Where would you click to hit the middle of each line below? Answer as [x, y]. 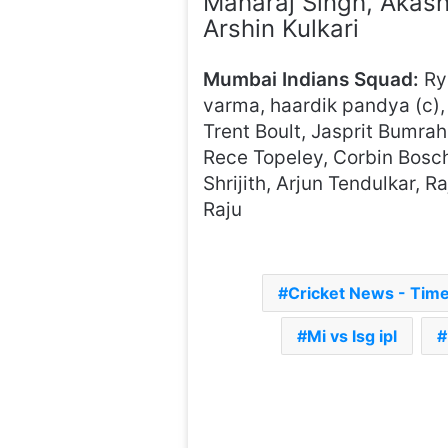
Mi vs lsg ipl [351, 336]
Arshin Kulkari [281, 28]
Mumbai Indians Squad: [311, 79]
